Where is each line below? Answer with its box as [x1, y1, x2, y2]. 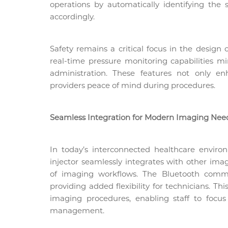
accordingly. [50, 11, 95, 21]
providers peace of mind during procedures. [50, 80, 215, 90]
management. [50, 205, 104, 215]
